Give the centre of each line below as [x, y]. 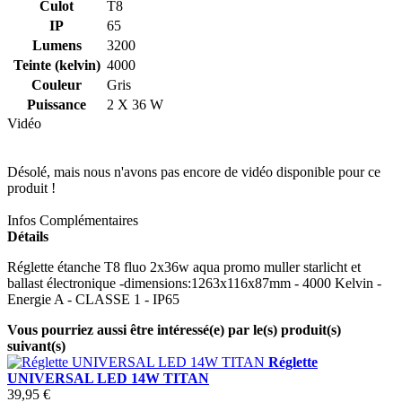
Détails [28, 236]
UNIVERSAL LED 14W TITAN [108, 378]
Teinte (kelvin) [57, 65]
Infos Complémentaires [73, 220]
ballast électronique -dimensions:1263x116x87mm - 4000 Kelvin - [194, 283]
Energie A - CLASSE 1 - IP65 [93, 299]
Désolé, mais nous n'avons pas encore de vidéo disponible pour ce [194, 171]
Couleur [57, 84]
